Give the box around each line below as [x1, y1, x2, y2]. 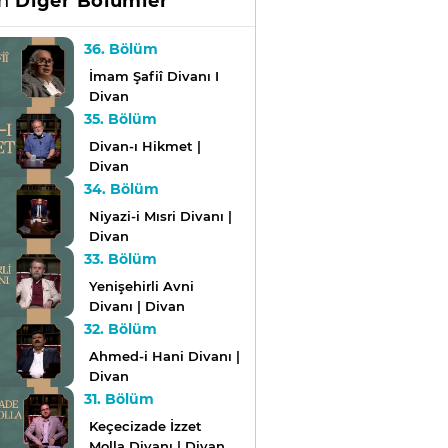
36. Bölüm [83, 40, 158, 59]
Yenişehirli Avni [88, 278, 194, 295]
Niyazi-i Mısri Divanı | [88, 208, 232, 225]
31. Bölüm [83, 390, 154, 409]
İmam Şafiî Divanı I [88, 68, 219, 85]
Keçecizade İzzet [88, 418, 202, 435]
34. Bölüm [83, 180, 159, 199]
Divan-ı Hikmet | [88, 138, 201, 155]
